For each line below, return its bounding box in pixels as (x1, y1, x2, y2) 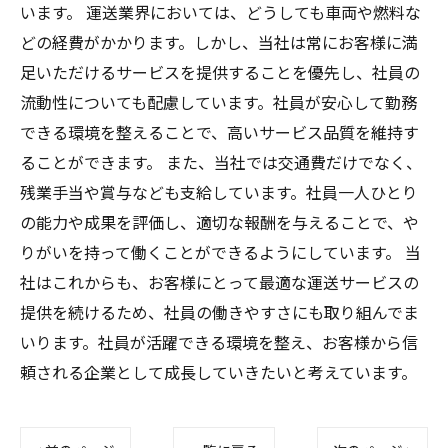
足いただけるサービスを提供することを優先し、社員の (20, 60, 420, 84)
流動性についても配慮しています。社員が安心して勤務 (20, 90, 417, 114)
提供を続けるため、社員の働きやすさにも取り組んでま (20, 300, 419, 324)
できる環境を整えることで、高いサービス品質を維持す (20, 120, 419, 144)
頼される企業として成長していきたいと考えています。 (20, 360, 417, 384)
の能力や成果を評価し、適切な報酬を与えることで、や (20, 210, 419, 234)
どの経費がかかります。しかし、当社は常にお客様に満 (20, 30, 418, 54)
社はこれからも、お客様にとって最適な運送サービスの (20, 270, 419, 294)
